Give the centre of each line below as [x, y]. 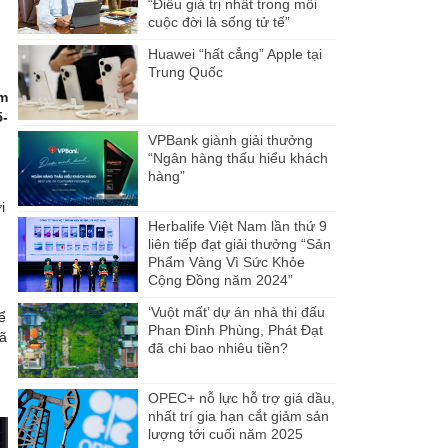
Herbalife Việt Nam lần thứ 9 [237, 225]
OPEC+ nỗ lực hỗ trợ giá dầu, [241, 397]
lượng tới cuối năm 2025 [225, 433]
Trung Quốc [185, 71]
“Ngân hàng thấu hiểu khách [237, 157]
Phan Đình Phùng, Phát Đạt [235, 329]
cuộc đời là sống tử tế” [218, 21]
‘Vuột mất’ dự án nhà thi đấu [236, 311]
